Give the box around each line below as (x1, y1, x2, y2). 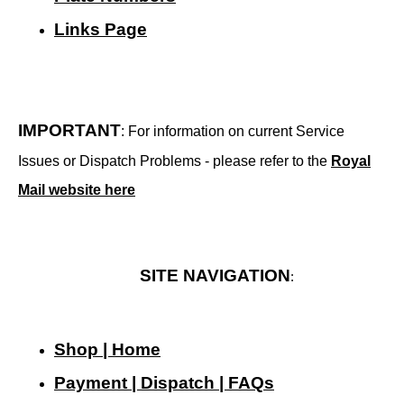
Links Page (54, 19, 147, 39)
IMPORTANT (18, 120, 121, 140)
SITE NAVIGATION (139, 265, 290, 285)
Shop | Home (54, 339, 161, 359)
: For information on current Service (121, 123, 344, 139)
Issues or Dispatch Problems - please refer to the (18, 152, 331, 169)
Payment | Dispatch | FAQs (54, 372, 274, 392)
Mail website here (18, 181, 135, 197)
